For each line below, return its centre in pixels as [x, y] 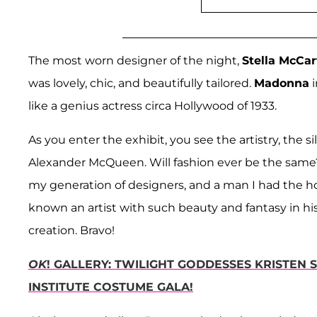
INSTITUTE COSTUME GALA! [111, 287]
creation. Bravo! [71, 231]
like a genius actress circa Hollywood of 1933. [152, 106]
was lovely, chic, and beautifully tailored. [141, 83]
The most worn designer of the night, [135, 61]
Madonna [282, 83]
